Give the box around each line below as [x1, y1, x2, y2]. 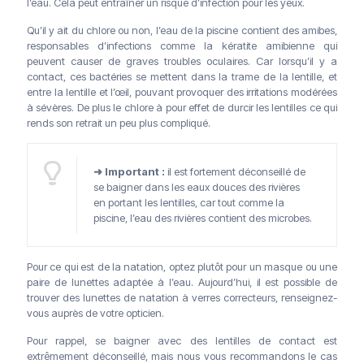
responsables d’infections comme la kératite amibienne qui [27, 39, 337, 53]
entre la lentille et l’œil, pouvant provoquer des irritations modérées [27, 85, 337, 99]
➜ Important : [93, 165, 167, 179]
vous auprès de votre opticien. [27, 306, 164, 320]
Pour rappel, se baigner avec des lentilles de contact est [27, 334, 337, 348]
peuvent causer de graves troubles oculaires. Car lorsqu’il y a [27, 54, 337, 68]
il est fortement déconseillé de [167, 165, 305, 179]
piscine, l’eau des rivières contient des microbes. [93, 211, 312, 225]
